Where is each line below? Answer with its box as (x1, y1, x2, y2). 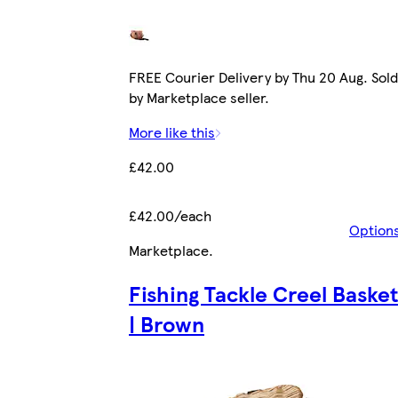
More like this (129, 121, 215, 142)
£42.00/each (129, 204, 211, 226)
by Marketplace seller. (129, 86, 269, 107)
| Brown (129, 307, 204, 338)
